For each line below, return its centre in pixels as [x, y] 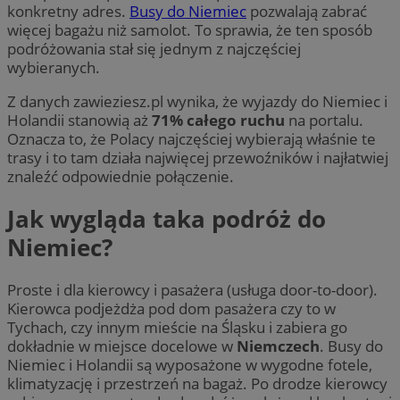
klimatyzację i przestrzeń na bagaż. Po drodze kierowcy [197, 384]
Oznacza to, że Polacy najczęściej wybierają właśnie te [192, 138]
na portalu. [324, 120]
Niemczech [278, 346]
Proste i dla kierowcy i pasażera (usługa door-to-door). [192, 290]
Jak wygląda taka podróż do [167, 219]
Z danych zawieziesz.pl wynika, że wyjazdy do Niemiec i [197, 101]
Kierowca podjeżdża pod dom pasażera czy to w [171, 309]
